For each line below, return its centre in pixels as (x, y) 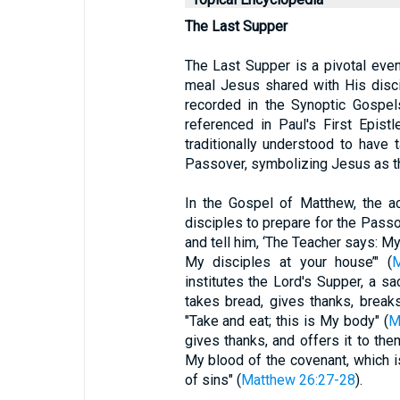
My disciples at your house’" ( (288, 262)
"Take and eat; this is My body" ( (287, 321)
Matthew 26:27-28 (298, 380)
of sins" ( (212, 380)
